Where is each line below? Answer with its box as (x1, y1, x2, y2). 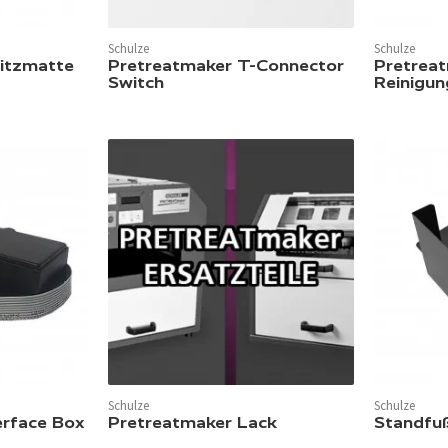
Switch (108, 73, 164, 93)
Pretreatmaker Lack (108, 413, 277, 433)
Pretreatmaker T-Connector (108, 56, 344, 76)
